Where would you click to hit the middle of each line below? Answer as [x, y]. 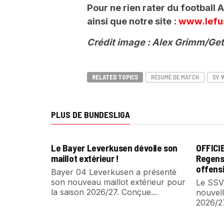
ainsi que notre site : [133, 21]
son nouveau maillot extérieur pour [118, 182]
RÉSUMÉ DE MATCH [175, 77]
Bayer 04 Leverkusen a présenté [114, 172]
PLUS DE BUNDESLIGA [90, 114]
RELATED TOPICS [115, 77]
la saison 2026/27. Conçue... [104, 192]
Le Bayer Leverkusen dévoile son [114, 148]
